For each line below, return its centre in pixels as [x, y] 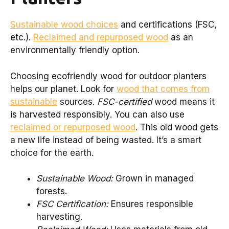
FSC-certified [124, 101]
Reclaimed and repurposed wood [101, 38]
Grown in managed [153, 179]
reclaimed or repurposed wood [73, 127]
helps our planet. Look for [63, 89]
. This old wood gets [177, 127]
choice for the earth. [52, 153]
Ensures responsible [151, 204]
